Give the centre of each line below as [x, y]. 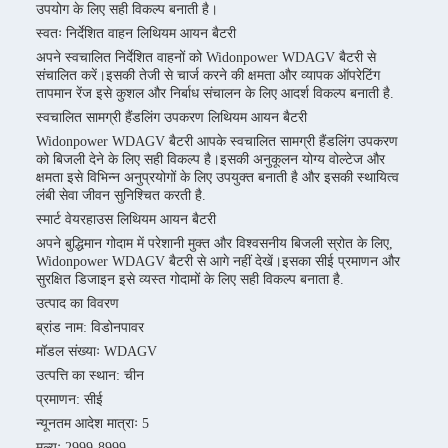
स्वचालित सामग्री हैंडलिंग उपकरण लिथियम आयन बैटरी [171, 117]
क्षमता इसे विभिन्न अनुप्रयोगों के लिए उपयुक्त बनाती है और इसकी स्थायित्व [217, 177]
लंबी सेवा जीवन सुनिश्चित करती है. [121, 195]
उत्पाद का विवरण [77, 303]
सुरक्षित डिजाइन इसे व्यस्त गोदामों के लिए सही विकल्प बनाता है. [190, 279]
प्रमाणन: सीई [69, 399]
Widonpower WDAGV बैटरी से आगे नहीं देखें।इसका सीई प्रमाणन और [218, 261]
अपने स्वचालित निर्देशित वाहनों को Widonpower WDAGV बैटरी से [206, 57]
